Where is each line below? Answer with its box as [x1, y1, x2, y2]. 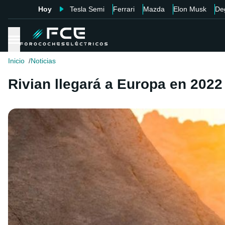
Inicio [8, 57, 25, 65]
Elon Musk [173, 5, 206, 13]
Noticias [31, 57, 56, 65]
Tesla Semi [69, 5, 104, 13]
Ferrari [113, 5, 135, 13]
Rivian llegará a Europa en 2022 [8, 76, 222, 92]
